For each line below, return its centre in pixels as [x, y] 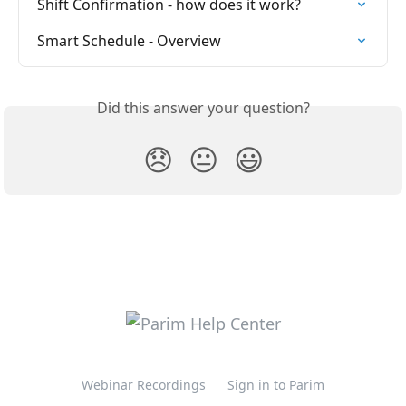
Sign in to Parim [276, 385]
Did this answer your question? [203, 107]
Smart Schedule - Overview [129, 40]
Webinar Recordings [144, 385]
